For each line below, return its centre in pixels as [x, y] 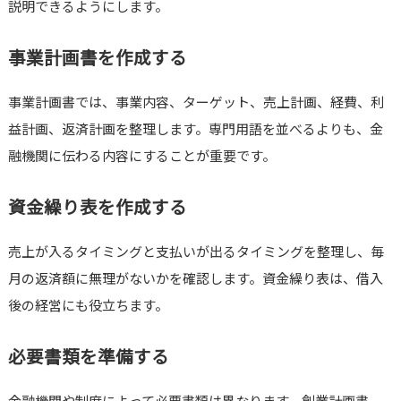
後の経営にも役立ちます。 [88, 305]
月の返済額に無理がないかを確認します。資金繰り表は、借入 [195, 278]
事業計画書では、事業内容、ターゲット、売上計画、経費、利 [196, 102]
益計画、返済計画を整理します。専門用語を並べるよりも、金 [195, 129]
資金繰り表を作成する [97, 207]
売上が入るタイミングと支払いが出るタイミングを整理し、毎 [196, 252]
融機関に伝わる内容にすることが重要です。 [141, 156]
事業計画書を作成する [97, 57]
